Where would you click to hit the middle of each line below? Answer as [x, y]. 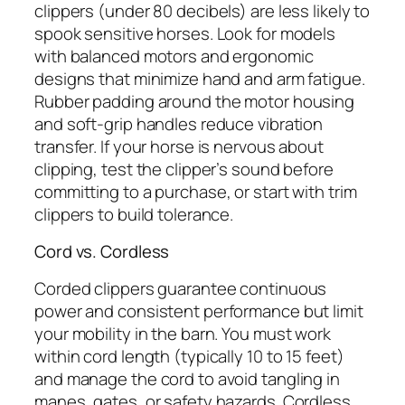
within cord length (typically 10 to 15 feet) [189, 356]
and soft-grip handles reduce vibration [179, 123]
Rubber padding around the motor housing [195, 101]
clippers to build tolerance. [134, 214]
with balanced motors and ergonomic [174, 56]
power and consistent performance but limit [199, 311]
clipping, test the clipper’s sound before [184, 169]
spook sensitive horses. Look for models [185, 33]
